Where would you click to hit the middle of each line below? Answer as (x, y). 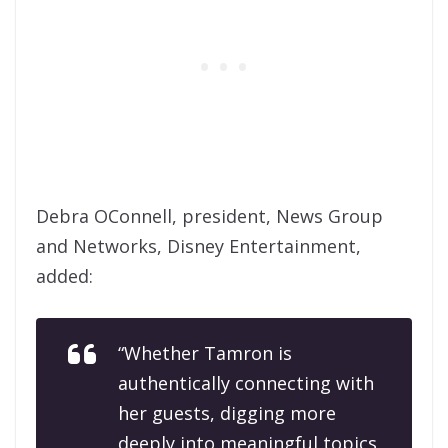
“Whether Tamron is (205, 353)
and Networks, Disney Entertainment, (198, 246)
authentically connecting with (246, 383)
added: (64, 276)
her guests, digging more (227, 413)
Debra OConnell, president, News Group (209, 216)
